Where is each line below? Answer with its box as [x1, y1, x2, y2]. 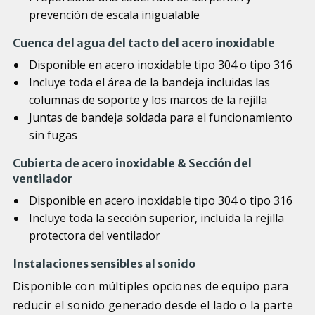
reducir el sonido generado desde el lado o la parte [12, 297, 293, 314]
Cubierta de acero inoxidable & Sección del [12, 156, 252, 171]
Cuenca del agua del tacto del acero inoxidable [12, 36, 275, 51]
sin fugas [28, 127, 77, 143]
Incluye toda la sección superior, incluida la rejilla [28, 210, 284, 226]
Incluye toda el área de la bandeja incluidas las [28, 75, 270, 91]
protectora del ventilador [28, 228, 160, 244]
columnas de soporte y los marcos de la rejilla [28, 92, 267, 108]
